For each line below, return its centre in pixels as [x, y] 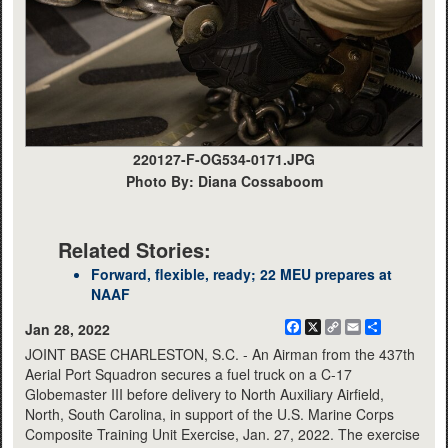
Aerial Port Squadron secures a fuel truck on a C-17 [188, 373]
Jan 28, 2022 [67, 328]
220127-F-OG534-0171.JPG [224, 158]
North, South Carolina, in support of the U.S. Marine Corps [209, 413]
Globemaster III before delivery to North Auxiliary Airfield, [204, 393]
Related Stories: [134, 249]
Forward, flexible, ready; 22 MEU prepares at [241, 273]
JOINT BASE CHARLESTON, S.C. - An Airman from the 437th [220, 353]
